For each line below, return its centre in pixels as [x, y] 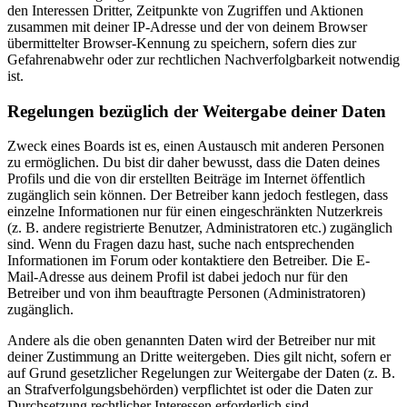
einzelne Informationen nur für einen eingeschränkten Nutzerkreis [195, 212]
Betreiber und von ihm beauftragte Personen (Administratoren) [186, 293]
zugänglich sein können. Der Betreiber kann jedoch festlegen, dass [198, 195]
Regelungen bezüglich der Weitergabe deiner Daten [197, 111]
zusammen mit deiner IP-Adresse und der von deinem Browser [187, 26]
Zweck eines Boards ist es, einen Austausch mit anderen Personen [196, 146]
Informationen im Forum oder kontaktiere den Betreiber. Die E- [189, 261]
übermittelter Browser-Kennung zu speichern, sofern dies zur [182, 43]
